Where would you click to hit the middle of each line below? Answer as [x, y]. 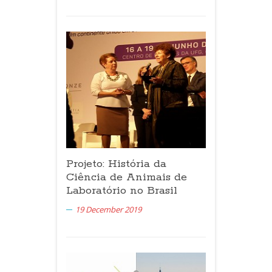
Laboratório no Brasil [122, 190]
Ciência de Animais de [127, 177]
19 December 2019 [108, 209]
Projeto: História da [116, 164]
